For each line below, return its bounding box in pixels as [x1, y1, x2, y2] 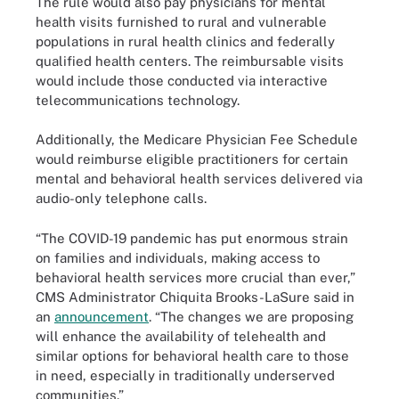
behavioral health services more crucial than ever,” [36, 269, 355, 285]
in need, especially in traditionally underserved [36, 367, 335, 383]
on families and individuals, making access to [36, 249, 320, 265]
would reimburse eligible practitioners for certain [36, 151, 348, 167]
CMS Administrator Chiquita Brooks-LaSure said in [36, 289, 354, 305]
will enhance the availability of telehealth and [36, 328, 326, 344]
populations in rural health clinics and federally [36, 33, 335, 49]
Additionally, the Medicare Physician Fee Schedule [36, 132, 358, 147]
